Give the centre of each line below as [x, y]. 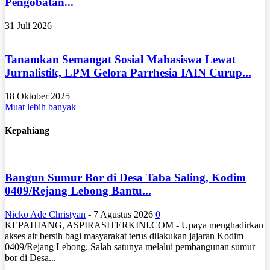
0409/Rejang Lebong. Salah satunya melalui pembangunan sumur [130, 247]
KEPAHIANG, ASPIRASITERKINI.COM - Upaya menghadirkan [134, 225]
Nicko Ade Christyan [45, 215]
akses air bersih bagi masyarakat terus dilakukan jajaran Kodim [124, 236]
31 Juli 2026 [28, 25]
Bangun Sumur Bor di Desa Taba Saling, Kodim [125, 178]
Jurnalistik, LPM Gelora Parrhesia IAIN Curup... [128, 73]
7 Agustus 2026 [123, 215]
